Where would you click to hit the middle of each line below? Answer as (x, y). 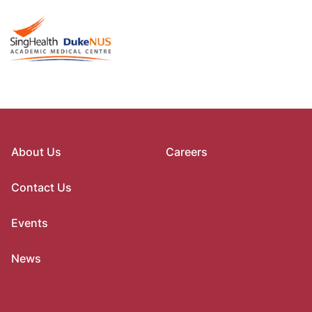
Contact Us (41, 187)
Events (30, 223)
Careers (186, 151)
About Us (36, 151)
